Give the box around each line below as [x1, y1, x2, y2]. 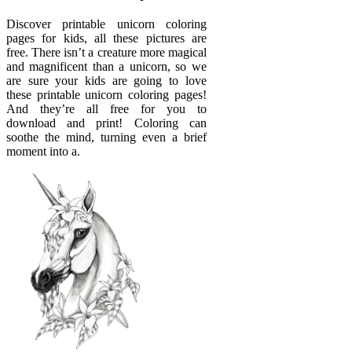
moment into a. [6, 144, 80, 158]
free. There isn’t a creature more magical [6, 45, 207, 59]
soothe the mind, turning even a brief [6, 130, 207, 144]
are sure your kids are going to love [6, 73, 207, 87]
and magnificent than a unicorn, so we [6, 59, 207, 73]
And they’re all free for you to [6, 101, 207, 115]
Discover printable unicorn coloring [6, 16, 207, 31]
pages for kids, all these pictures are [6, 31, 207, 45]
